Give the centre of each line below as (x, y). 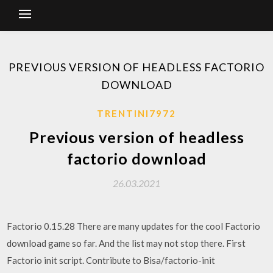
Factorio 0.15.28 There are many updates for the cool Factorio (134, 226)
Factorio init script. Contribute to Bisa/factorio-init (111, 260)
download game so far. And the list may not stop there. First (126, 243)
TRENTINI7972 (136, 113)
